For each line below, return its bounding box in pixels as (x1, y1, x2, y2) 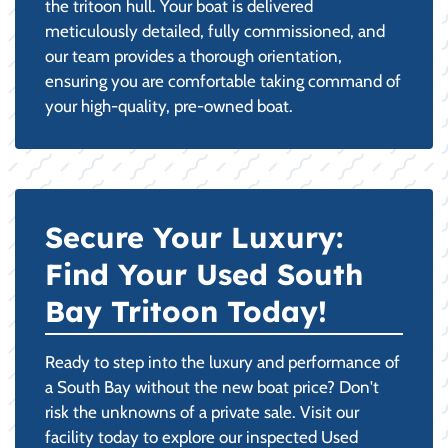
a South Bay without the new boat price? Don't (45, 376, 379, 397)
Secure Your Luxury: (45, 218, 343, 255)
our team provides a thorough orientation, (45, 45, 342, 66)
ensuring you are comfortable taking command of (45, 70, 401, 91)
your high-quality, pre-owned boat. (45, 95, 293, 116)
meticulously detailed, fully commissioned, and (45, 20, 385, 41)
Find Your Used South (45, 255, 363, 292)
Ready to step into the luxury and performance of (45, 351, 400, 372)
